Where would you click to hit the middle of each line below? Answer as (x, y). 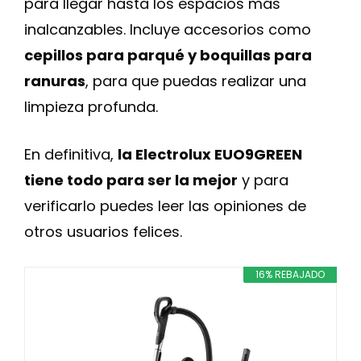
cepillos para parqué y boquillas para (168, 55)
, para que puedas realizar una (196, 81)
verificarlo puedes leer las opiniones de (165, 206)
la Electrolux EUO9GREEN (210, 154)
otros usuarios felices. (103, 232)
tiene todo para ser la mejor (131, 180)
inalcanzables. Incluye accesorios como (168, 29)
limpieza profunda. (91, 107)
